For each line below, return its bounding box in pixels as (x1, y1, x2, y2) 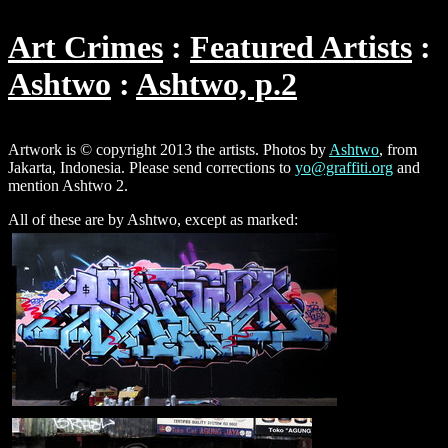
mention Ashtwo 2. (8, 176, 128, 194)
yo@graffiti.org (295, 158, 393, 176)
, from (379, 140, 417, 158)
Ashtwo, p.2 (136, 66, 297, 103)
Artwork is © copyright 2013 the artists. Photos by (8, 140, 329, 158)
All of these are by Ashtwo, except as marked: (8, 210, 298, 228)
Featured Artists (190, 29, 412, 66)
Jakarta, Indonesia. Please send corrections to (8, 158, 295, 176)
